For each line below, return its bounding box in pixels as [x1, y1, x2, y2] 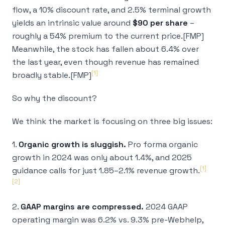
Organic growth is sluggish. [19, 139, 126, 150]
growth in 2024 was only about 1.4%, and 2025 [12, 152, 192, 163]
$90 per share [133, 18, 188, 28]
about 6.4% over [134, 44, 199, 54]
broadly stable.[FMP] [12, 70, 91, 80]
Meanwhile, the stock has [12, 44, 111, 54]
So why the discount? [12, 93, 97, 103]
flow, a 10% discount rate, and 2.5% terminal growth [12, 5, 211, 15]
